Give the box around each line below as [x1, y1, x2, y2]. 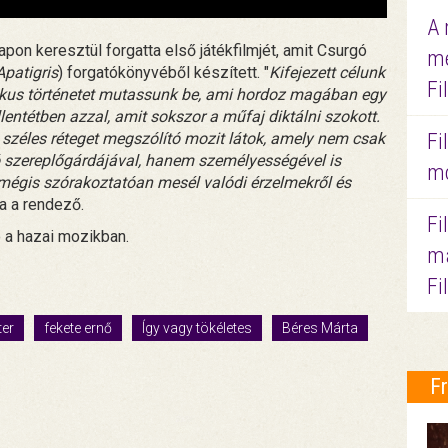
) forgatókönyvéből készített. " [58, 62, 269, 82]
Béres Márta [282, 319, 358, 336]
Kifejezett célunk [269, 62, 385, 82]
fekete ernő [44, 319, 112, 336]
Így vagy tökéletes [142, 319, 252, 336]
